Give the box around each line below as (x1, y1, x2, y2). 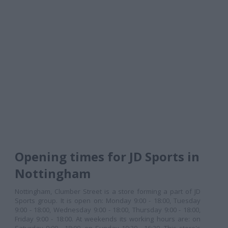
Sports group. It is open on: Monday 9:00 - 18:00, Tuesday (15, 196, 201, 205)
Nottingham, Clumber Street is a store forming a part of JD (15, 187, 201, 196)
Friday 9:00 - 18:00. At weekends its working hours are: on (15, 214, 201, 223)
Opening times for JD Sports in (15, 148, 199, 165)
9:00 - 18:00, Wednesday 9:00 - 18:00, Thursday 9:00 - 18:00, (15, 205, 201, 214)
